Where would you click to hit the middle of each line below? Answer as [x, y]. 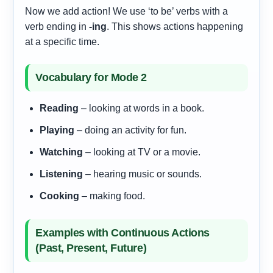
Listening [62, 174]
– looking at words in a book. [142, 108]
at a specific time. [62, 41]
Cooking [60, 196]
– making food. [112, 196]
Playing [57, 130]
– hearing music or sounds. [143, 174]
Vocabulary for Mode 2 [91, 77]
